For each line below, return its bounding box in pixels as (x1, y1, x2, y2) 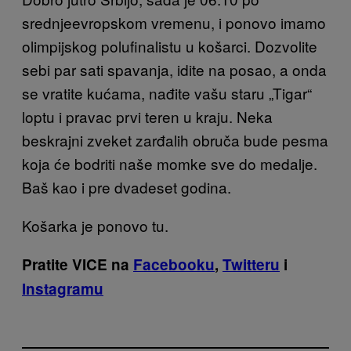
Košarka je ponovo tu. (22, 214, 168, 236)
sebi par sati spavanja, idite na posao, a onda (22, 58, 327, 80)
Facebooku (133, 253, 215, 275)
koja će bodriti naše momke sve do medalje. (22, 152, 317, 174)
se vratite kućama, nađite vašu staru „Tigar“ (22, 81, 312, 103)
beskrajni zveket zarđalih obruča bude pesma (22, 128, 328, 150)
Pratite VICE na (22, 253, 133, 275)
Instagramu (22, 277, 103, 299)
